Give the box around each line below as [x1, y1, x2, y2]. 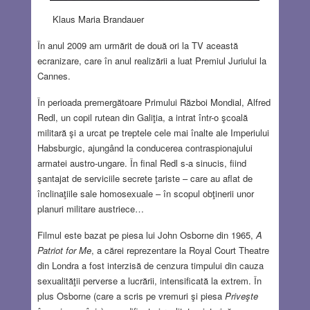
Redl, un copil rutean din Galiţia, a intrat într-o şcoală [37, 111, 248, 125]
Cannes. [37, 69, 71, 83]
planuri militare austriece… [37, 202, 144, 216]
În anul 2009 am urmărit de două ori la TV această [37, 39, 238, 53]
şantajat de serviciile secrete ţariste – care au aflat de [37, 172, 253, 185]
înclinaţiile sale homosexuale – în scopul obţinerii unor [37, 187, 254, 201]
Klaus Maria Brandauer [50, 12, 145, 26]
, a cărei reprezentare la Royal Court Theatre [91, 244, 269, 257]
